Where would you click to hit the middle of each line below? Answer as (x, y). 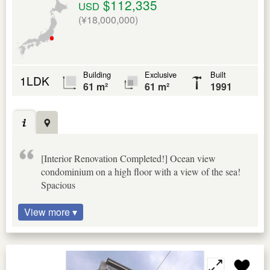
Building (97, 74)
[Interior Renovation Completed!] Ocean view (128, 159)
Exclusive (161, 74)
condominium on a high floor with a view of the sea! (141, 172)
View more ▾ (51, 212)
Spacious (58, 185)
